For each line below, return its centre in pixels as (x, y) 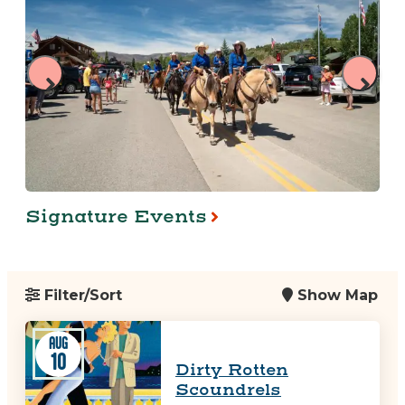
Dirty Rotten (232, 371)
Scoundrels (228, 391)
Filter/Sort (81, 295)
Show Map (335, 295)
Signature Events (116, 217)
